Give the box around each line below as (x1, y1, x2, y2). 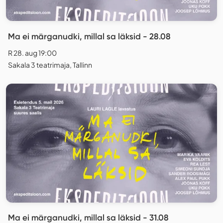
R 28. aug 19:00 (8, 48, 57, 58)
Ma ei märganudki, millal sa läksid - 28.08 (8, 31, 171, 42)
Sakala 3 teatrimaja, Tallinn (8, 60, 92, 70)
